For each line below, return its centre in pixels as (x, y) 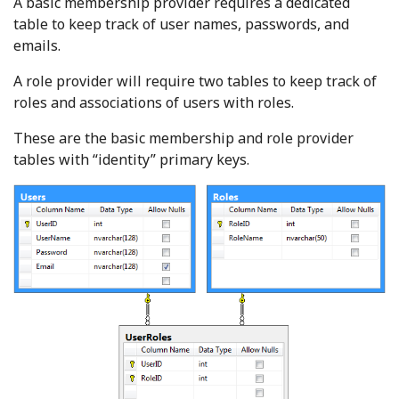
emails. (37, 45)
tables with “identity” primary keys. (131, 159)
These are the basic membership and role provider (183, 138)
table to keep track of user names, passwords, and (181, 24)
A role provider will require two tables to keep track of (195, 81)
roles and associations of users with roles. (154, 102)
